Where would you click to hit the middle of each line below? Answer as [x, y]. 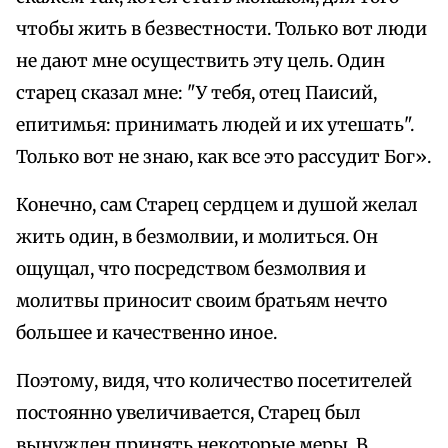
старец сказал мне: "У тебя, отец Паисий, [196, 93]
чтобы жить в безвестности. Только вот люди [221, 29]
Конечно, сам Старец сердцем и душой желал [217, 205]
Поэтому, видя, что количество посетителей [214, 381]
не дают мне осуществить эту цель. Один [200, 61]
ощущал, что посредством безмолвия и [191, 269]
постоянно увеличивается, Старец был [188, 413]
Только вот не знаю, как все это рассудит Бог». [223, 157]
